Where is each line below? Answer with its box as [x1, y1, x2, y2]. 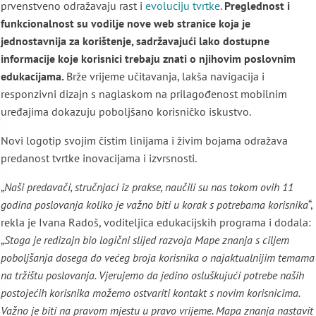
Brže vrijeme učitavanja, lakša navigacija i [66, 69, 265, 84]
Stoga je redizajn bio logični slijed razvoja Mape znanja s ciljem [4, 233, 289, 248]
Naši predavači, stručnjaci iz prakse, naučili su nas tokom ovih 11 [4, 180, 293, 195]
